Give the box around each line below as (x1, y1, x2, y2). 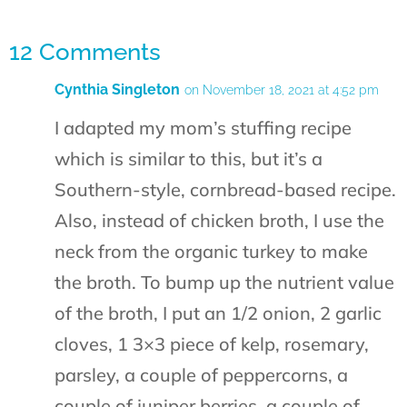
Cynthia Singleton (55, 81, 180, 99)
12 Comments (9, 38, 161, 66)
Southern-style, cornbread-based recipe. (55, 178, 396, 202)
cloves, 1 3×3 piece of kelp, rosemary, (55, 333, 369, 356)
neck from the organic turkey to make (55, 240, 368, 263)
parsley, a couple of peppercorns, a (55, 363, 348, 387)
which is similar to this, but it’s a (55, 147, 323, 171)
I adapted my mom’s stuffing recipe (55, 116, 352, 140)
